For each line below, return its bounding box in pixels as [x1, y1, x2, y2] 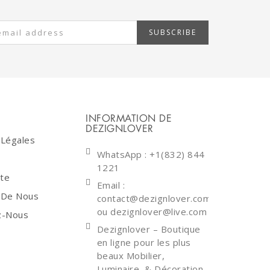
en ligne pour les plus [96, 236, 191, 248]
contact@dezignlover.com [96, 192, 211, 204]
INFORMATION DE [86, 112, 172, 125]
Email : [96, 179, 125, 191]
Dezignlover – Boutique [96, 223, 201, 235]
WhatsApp [96, 148, 145, 160]
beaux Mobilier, [96, 250, 165, 262]
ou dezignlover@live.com [96, 206, 207, 218]
